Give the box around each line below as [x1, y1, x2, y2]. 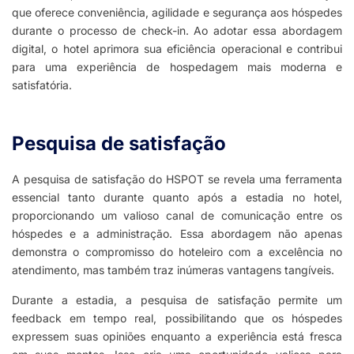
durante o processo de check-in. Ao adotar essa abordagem [12, 24, 342, 38]
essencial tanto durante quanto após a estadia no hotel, [12, 190, 342, 205]
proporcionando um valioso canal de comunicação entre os [12, 209, 342, 223]
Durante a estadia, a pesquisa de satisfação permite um [12, 293, 342, 307]
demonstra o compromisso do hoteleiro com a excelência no [12, 245, 342, 259]
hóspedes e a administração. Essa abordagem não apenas [12, 227, 342, 241]
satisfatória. [12, 78, 72, 92]
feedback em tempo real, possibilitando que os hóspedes [12, 311, 342, 326]
